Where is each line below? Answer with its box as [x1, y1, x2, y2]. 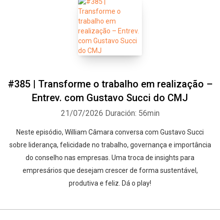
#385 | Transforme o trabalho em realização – [7, 78, 213, 90]
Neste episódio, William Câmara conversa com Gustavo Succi [16, 128, 204, 136]
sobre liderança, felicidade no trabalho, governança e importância [9, 141, 211, 149]
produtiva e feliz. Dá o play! [69, 179, 151, 187]
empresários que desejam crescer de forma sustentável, [22, 166, 198, 174]
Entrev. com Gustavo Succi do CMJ [32, 92, 188, 104]
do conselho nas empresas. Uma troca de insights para [26, 154, 194, 162]
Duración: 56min [105, 109, 160, 118]
